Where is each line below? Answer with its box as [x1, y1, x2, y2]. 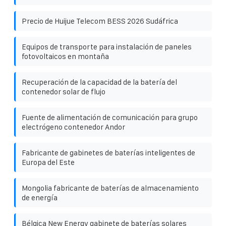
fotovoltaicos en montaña [22, 51, 109, 61]
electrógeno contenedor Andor [22, 122, 125, 131]
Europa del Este [22, 157, 75, 166]
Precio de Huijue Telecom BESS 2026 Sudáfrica [22, 16, 178, 25]
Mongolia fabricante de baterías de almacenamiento [22, 183, 199, 192]
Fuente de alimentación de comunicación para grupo [22, 112, 198, 122]
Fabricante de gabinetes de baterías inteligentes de [22, 148, 195, 157]
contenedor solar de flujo [22, 87, 105, 96]
